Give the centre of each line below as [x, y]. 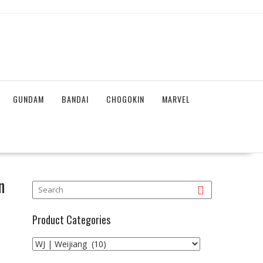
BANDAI [75, 99]
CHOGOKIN [125, 99]
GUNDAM [28, 99]
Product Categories [71, 220]
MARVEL [176, 99]
